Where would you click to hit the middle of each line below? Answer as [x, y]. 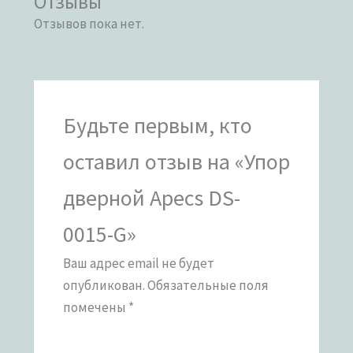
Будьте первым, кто [157, 125]
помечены [95, 307]
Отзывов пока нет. [89, 23]
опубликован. [104, 285]
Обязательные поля [208, 285]
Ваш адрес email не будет [138, 263]
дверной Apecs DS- [151, 197]
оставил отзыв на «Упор [176, 161]
